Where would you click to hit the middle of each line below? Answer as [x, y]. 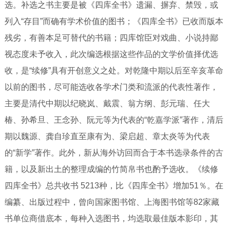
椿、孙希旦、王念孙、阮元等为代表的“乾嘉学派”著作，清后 [114, 120]
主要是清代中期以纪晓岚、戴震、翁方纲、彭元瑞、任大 [107, 103]
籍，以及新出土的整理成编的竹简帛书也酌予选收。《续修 [111, 169]
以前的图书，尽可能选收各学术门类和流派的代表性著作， [111, 87]
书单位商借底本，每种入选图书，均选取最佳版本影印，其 [111, 218]
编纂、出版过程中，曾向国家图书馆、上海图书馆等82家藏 [112, 202]
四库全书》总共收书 [41, 186]
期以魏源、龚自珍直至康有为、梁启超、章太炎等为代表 [107, 136]
